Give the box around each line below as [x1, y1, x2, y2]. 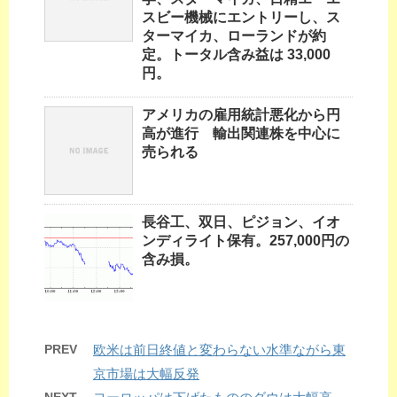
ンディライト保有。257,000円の [142, 233, 349, 249]
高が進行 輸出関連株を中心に [142, 126, 340, 142]
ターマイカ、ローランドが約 [142, 28, 326, 44]
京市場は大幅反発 [93, 366, 199, 382]
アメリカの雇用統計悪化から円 [142, 107, 340, 123]
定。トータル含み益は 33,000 [142, 47, 331, 63]
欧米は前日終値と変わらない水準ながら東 [93, 342, 346, 358]
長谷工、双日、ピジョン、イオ [142, 214, 340, 230]
